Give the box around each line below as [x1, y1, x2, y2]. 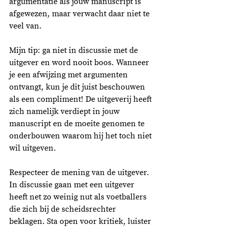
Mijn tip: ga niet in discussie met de [9, 45, 140, 55]
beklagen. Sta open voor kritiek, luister [9, 216, 153, 226]
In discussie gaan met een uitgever [9, 179, 136, 190]
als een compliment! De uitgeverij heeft [9, 94, 154, 104]
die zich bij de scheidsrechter [9, 204, 118, 214]
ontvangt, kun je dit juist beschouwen [9, 81, 147, 92]
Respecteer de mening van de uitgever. [9, 167, 151, 178]
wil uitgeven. [9, 142, 58, 153]
